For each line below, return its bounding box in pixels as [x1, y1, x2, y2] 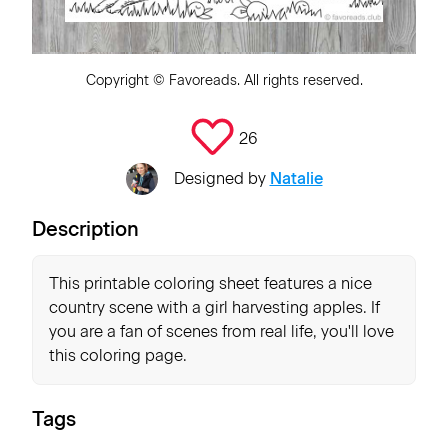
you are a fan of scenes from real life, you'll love [49, 322, 394, 341]
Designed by [173, 169, 270, 188]
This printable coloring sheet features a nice [49, 274, 372, 293]
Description [32, 217, 139, 241]
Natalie [269, 169, 323, 188]
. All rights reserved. [236, 72, 363, 89]
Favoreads [168, 72, 237, 89]
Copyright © [85, 72, 169, 89]
